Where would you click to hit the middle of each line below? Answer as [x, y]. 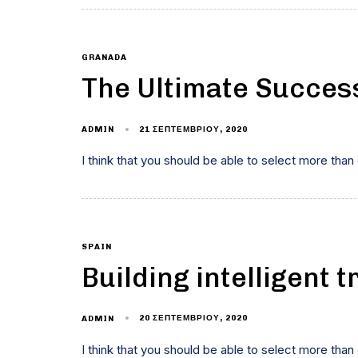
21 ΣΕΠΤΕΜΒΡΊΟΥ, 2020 [194, 129]
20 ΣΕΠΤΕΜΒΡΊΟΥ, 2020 [194, 318]
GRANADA [104, 58]
